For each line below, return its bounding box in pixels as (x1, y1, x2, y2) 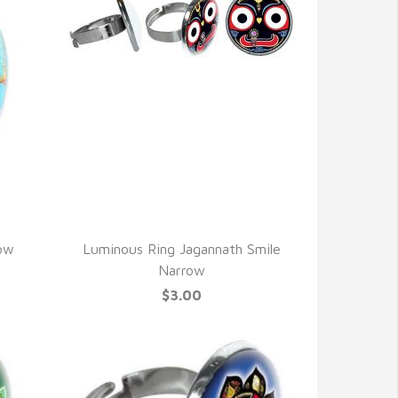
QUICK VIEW (134, 89, 228, 107)
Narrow (157, 262, 205, 278)
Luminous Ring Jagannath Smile (82, 241, 281, 257)
